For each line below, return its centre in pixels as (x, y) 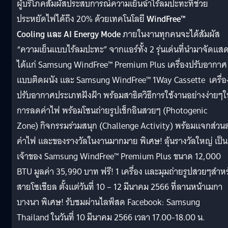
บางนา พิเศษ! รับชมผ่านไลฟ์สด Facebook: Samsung (108, 202)
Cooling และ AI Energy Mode (69, 34)
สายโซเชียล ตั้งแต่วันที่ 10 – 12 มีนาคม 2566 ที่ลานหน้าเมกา (120, 187)
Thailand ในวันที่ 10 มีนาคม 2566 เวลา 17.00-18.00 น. (111, 217)
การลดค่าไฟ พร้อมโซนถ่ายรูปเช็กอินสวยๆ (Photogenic (112, 110)
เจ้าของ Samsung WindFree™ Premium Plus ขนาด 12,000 (119, 156)
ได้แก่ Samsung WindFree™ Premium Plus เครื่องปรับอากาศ (122, 65)
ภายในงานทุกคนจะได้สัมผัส (170, 34)
